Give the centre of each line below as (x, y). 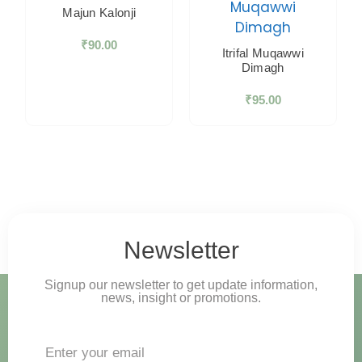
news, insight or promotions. (181, 297)
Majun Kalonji (99, 12)
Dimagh (263, 67)
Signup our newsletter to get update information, (181, 284)
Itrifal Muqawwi (263, 53)
